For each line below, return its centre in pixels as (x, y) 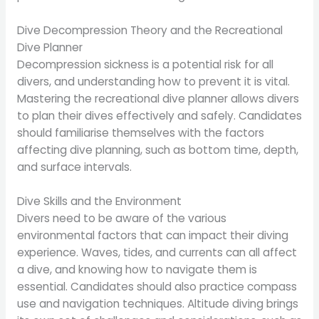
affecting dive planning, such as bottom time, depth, (157, 150)
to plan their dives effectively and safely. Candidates (159, 115)
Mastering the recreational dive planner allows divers (158, 98)
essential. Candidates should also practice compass (157, 287)
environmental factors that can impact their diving (152, 236)
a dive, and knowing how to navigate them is (137, 270)
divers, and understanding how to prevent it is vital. (153, 81)
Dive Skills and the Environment (99, 202)
